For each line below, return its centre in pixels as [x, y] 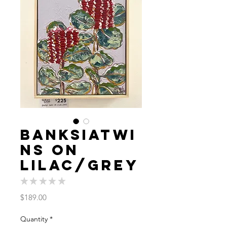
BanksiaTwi [79, 135]
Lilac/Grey [80, 165]
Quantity [34, 219]
